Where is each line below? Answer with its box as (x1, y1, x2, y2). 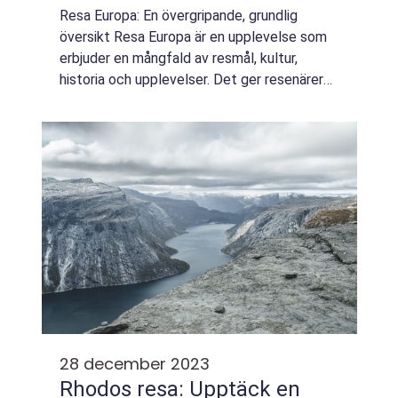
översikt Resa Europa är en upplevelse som (60, 28, 327, 45)
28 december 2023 (60, 353, 210, 375)
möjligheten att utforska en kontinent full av (60, 92, 336, 109)
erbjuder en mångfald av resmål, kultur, (60, 50, 298, 67)
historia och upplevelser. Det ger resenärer (60, 71, 323, 88)
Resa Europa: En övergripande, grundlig (60, 7, 298, 24)
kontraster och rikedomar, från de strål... (60, 114, 306, 131)
